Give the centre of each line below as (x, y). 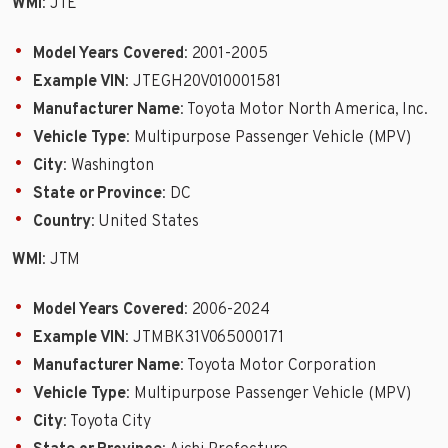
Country (62, 221)
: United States (144, 221)
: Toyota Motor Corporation (277, 366)
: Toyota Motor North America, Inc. (304, 109)
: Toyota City (106, 422)
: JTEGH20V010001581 (203, 81)
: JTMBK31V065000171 (204, 338)
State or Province (97, 193)
